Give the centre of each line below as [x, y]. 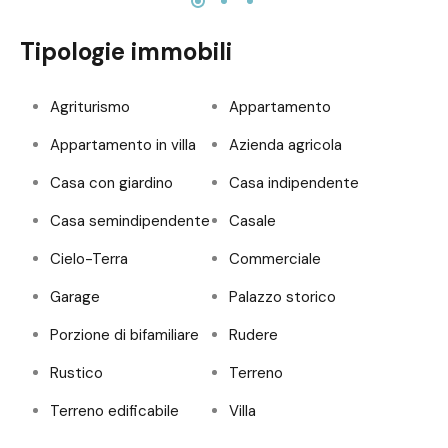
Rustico [76, 373]
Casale [252, 221]
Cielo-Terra [89, 259]
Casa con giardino [111, 183]
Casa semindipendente [130, 221]
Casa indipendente [294, 183]
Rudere [253, 335]
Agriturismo [90, 107]
